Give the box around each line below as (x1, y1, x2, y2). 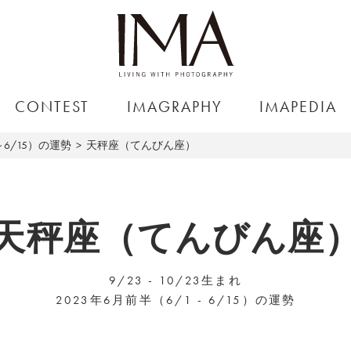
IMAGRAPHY (126, 96, 223, 117)
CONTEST (15, 96, 90, 117)
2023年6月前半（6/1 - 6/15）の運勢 (55, 292, 296, 308)
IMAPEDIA (259, 96, 338, 117)
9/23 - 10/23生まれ (109, 273, 242, 288)
